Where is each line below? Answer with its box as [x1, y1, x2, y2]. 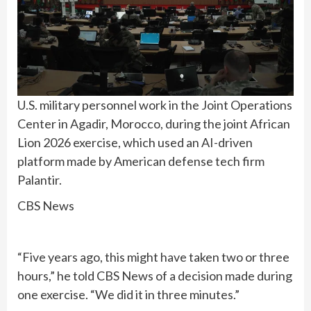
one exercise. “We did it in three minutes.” [17, 287, 239, 303]
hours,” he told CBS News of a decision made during [17, 268, 292, 284]
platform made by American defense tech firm [17, 153, 264, 169]
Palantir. [17, 172, 62, 188]
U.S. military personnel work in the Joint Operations [17, 97, 292, 113]
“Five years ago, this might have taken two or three [17, 249, 289, 265]
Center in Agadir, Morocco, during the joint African [17, 116, 290, 132]
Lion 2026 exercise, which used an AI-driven [17, 135, 253, 151]
